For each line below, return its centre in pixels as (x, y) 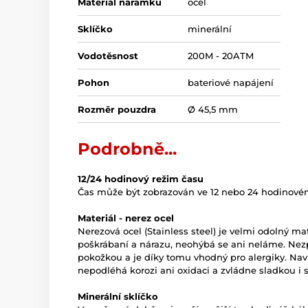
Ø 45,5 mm (213, 110)
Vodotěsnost (108, 56)
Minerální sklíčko (118, 297)
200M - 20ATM (221, 56)
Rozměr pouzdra (117, 110)
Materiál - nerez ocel (126, 218)
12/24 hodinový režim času (141, 179)
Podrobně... (127, 149)
